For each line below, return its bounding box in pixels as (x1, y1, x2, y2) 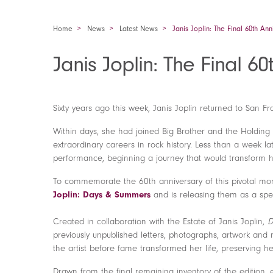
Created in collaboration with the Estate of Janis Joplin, (53, 216, 268, 227)
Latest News (119, 24, 158, 33)
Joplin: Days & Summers (53, 189, 151, 200)
